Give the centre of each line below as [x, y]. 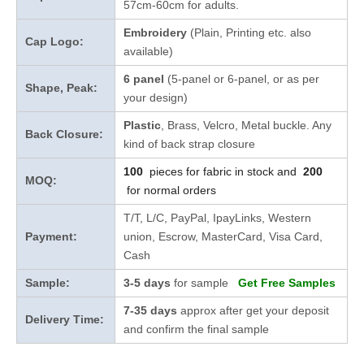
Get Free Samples [287, 283]
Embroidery [155, 32]
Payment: [51, 236]
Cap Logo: [54, 41]
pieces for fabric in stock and [223, 171]
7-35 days [152, 310]
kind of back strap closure [189, 144]
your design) [156, 97]
